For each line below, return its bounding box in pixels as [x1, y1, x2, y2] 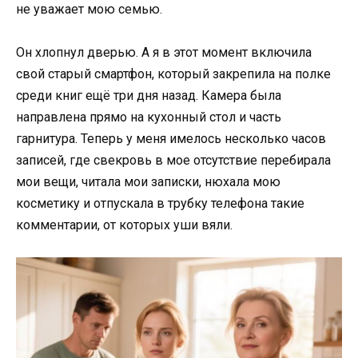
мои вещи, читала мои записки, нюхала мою [16, 174, 280, 189]
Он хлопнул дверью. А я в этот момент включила [16, 45, 312, 60]
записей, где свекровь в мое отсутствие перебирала [16, 153, 331, 168]
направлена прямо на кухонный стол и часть [16, 109, 281, 125]
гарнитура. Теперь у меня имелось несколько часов [16, 131, 326, 146]
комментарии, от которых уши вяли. [16, 217, 233, 233]
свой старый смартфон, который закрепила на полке [16, 66, 331, 82]
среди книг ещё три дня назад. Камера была [16, 88, 281, 103]
